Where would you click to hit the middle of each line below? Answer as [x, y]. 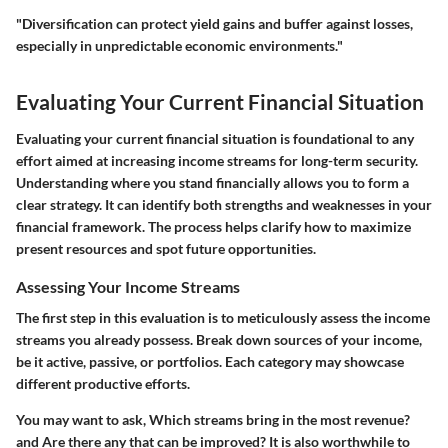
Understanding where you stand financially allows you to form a [212, 182]
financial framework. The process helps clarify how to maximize [213, 226]
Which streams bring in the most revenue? [279, 420]
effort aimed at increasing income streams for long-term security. [217, 160]
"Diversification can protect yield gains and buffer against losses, [214, 23]
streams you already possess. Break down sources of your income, [219, 340]
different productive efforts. [103, 384]
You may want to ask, [82, 420]
